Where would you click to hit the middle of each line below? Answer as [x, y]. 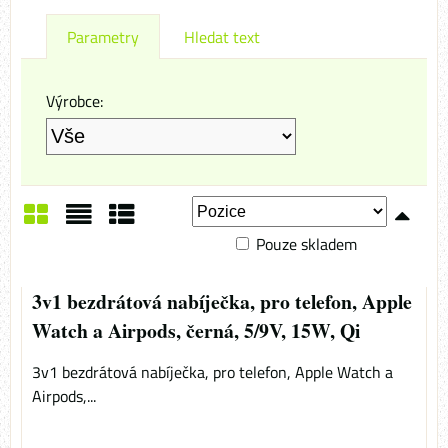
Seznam [108, 253]
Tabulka [149, 253]
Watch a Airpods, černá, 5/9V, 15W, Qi [196, 331]
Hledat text [222, 37]
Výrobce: [74, 101]
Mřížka [58, 253]
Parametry [103, 37]
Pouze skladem [306, 244]
